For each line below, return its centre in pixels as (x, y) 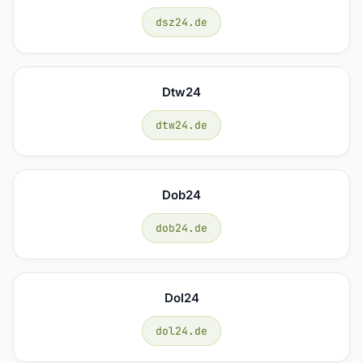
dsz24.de (181, 22)
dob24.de (181, 228)
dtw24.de (181, 125)
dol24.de (181, 331)
